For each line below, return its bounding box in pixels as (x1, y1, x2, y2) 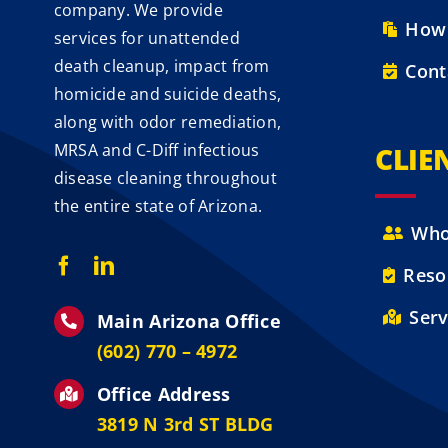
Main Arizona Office (96, 309, 282, 334)
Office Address (96, 381, 231, 406)
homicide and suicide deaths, (53, 83, 282, 106)
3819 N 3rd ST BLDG (96, 411, 274, 436)
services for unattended (53, 27, 240, 50)
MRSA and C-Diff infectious (53, 139, 260, 162)
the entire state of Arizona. (53, 195, 263, 218)
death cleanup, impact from (53, 55, 270, 78)
